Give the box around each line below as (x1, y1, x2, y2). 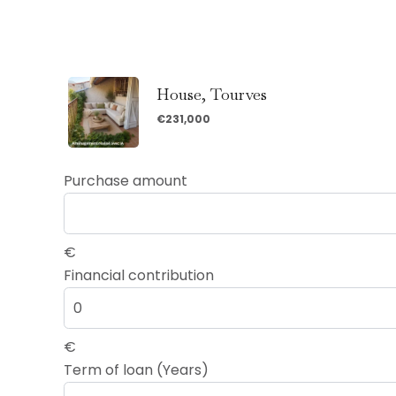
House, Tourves (156, 84, 267, 105)
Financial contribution (64, 264, 214, 286)
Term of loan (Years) (64, 359, 209, 380)
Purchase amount (64, 170, 187, 191)
